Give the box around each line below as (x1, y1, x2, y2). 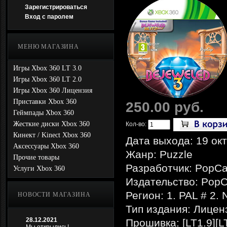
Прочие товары (13, 154, 59, 161)
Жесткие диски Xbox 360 (13, 120, 90, 128)
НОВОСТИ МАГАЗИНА (18, 191, 91, 198)
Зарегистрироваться (25, 4, 87, 11)
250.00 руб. (126, 99, 204, 115)
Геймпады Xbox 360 (13, 109, 74, 117)
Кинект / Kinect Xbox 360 (13, 131, 91, 139)
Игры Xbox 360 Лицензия (13, 87, 92, 94)
